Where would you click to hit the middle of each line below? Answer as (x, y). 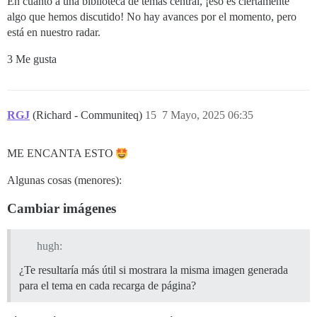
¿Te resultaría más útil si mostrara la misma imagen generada (154, 270)
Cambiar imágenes (62, 209)
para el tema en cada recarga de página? (108, 286)
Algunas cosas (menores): (64, 180)
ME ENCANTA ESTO (62, 154)
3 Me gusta (32, 59)
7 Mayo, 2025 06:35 (208, 115)
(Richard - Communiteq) (89, 115)
